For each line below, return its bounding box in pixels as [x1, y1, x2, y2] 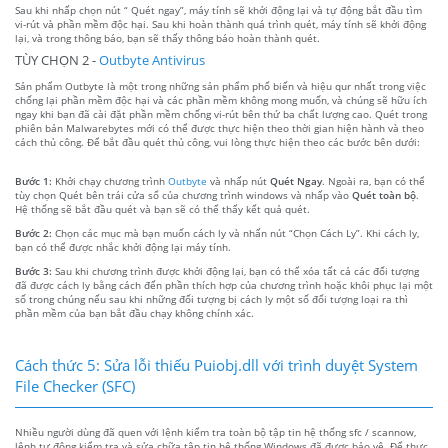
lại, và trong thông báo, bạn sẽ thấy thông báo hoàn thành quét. [15, 30, 320, 45]
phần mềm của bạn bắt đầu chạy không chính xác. [15, 305, 254, 320]
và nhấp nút [207, 173, 270, 188]
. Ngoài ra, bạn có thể [322, 173, 425, 188]
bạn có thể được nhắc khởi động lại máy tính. [15, 239, 231, 254]
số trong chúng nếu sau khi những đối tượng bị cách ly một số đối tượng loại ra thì [15, 291, 408, 306]
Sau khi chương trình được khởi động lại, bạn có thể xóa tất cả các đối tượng [55, 263, 419, 278]
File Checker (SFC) [15, 375, 135, 396]
